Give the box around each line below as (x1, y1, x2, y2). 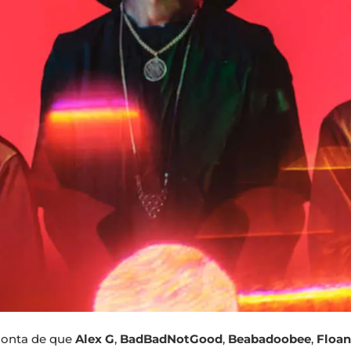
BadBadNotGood (120, 331, 223, 347)
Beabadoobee (228, 331, 311, 347)
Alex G (75, 331, 114, 347)
